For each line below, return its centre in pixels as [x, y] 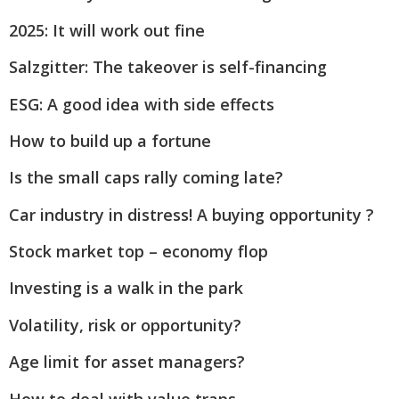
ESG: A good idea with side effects [142, 104]
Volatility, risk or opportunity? [125, 325]
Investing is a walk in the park [126, 288]
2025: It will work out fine [107, 30]
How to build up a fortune [110, 140]
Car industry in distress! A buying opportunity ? [191, 214]
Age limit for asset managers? [127, 362]
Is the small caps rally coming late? [146, 178]
